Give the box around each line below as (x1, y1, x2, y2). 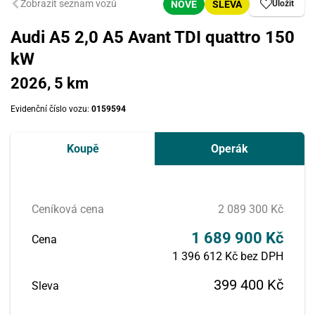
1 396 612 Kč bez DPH (172, 250, 283, 263)
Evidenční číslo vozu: (11, 104, 91, 114)
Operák (211, 142, 248, 155)
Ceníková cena (32, 202, 104, 216)
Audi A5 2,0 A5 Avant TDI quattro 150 (11, 27, 295, 47)
